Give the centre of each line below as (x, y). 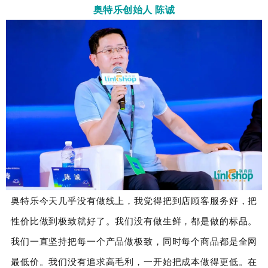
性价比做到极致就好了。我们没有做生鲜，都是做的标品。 (134, 221)
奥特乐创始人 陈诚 (134, 9)
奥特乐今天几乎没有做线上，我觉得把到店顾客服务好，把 (134, 201)
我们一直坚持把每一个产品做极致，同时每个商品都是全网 (134, 241)
